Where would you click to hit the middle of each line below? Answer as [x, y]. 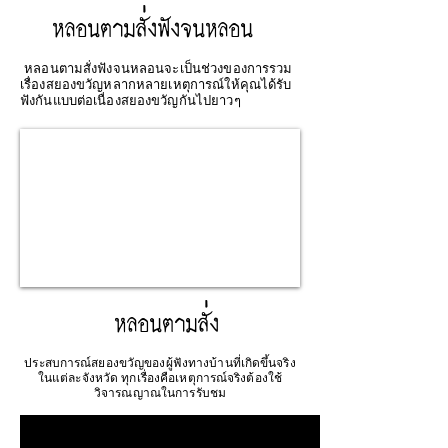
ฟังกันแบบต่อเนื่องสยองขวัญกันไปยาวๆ [132, 100]
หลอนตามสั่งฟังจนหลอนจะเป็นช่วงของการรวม [156, 68]
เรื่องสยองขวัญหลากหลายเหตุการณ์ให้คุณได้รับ [156, 84]
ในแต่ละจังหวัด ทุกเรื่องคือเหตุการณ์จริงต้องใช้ [160, 378]
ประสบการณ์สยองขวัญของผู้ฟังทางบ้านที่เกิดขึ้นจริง [160, 363]
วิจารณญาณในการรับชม [160, 393]
